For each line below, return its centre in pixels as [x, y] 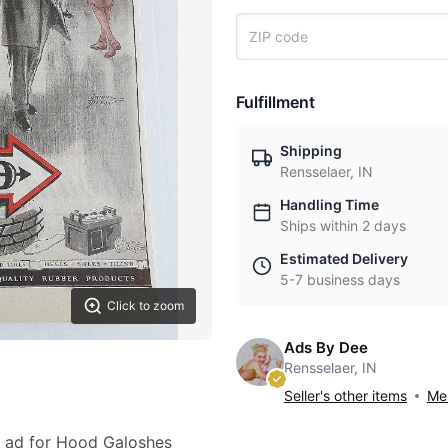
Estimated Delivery [344, 258]
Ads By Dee [326, 347]
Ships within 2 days [343, 225]
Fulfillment [275, 102]
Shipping [311, 150]
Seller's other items [345, 395]
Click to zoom [145, 305]
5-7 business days [340, 279]
